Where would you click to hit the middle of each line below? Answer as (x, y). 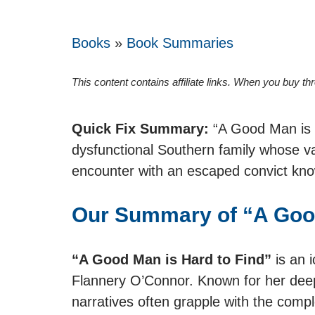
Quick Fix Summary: (140, 129)
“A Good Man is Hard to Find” (172, 259)
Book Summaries (180, 43)
